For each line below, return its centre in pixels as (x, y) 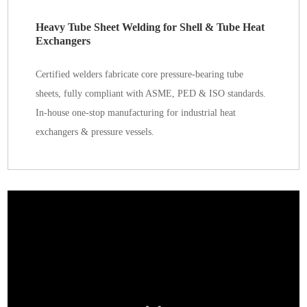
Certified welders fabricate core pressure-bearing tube (140, 74)
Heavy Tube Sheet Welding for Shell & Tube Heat (150, 27)
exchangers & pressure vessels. (95, 132)
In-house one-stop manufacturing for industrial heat (136, 113)
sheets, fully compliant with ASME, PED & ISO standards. (151, 94)
